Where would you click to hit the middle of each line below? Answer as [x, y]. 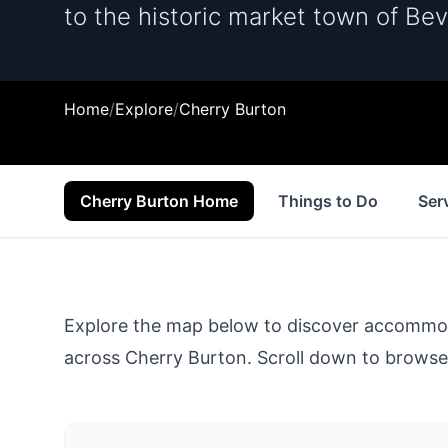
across [94, 357]
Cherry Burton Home [159, 201]
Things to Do [328, 201]
